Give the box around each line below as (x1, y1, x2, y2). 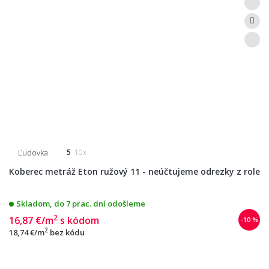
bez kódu (50, 226, 85, 238)
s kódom (60, 213, 99, 227)
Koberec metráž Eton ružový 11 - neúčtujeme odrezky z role (9, 165, 260, 177)
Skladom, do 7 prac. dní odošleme (16, 198, 145, 209)
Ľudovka (18, 147, 48, 158)
